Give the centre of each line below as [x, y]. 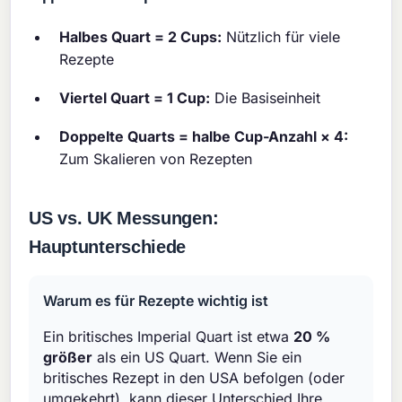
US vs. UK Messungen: [124, 218]
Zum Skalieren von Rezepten [156, 159]
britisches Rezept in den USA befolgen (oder [194, 378]
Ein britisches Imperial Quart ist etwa [169, 337]
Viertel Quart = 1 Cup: [135, 98]
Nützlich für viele [281, 37]
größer [68, 358]
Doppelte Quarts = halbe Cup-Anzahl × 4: [204, 137]
